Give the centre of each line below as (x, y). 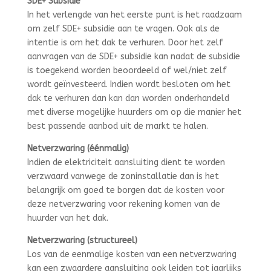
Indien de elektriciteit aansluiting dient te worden (126, 163)
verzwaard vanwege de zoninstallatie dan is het (123, 177)
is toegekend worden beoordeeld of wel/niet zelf (127, 71)
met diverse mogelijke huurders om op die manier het (134, 113)
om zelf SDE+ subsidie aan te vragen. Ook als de (123, 29)
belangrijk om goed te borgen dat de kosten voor (126, 191)
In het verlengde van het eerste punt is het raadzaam (134, 15)
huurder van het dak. (67, 218)
